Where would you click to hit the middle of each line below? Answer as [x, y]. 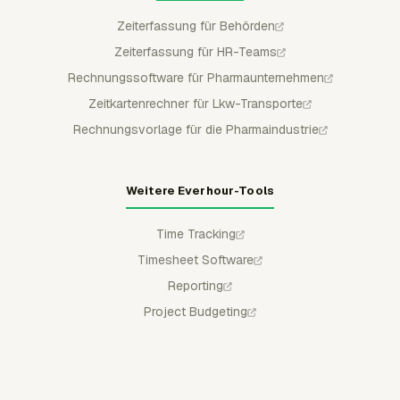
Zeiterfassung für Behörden [196, 25]
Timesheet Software [196, 259]
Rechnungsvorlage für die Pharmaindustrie [196, 129]
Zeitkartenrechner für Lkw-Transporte [196, 103]
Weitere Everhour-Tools [200, 190]
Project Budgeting [196, 311]
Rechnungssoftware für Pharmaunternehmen [196, 77]
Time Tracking [196, 233]
